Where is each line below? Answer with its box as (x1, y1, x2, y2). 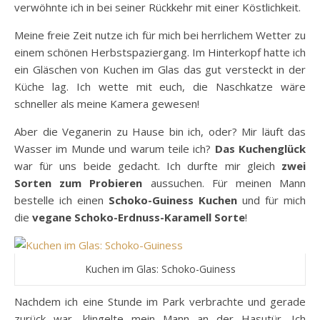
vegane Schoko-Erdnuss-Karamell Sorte (29, 210, 245, 225)
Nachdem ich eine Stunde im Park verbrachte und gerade (14, 294, 306, 309)
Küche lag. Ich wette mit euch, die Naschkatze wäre (14, 79, 306, 94)
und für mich (237, 193, 306, 208)
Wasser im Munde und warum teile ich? (14, 141, 215, 156)
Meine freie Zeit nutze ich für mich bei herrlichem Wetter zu (14, 28, 306, 43)
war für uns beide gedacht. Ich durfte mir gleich (14, 159, 281, 174)
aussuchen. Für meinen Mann (142, 176, 306, 191)
